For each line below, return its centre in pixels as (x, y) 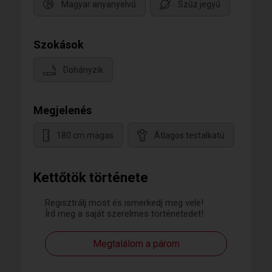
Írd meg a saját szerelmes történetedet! (124, 214)
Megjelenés (63, 110)
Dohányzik (83, 70)
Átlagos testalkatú (189, 136)
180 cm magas (85, 136)
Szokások (59, 45)
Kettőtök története (91, 178)
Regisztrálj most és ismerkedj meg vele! (124, 203)
